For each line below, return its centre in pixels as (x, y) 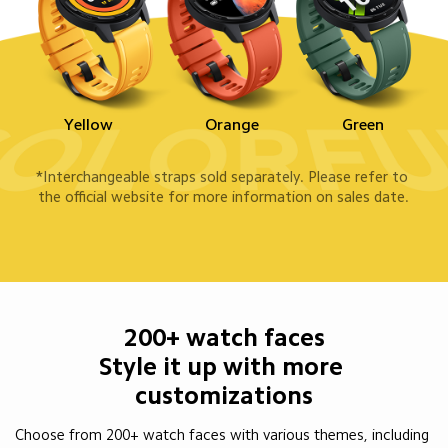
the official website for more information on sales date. (224, 196)
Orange (231, 124)
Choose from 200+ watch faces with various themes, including (224, 435)
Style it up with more (224, 367)
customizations (224, 396)
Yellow (89, 124)
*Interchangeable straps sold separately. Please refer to (223, 176)
